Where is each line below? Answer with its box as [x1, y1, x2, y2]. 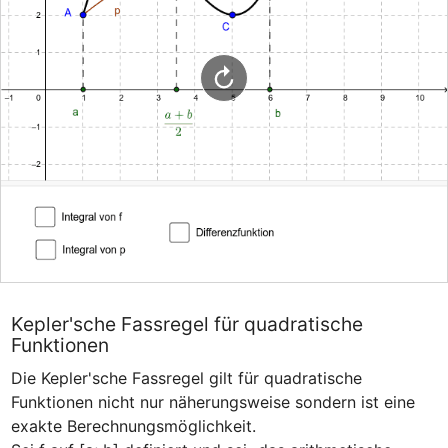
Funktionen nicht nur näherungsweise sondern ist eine [10, 392, 415, 413]
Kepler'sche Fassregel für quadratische [10, 311, 363, 336]
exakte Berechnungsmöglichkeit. [10, 416, 256, 437]
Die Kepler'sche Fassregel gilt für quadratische [10, 368, 362, 389]
